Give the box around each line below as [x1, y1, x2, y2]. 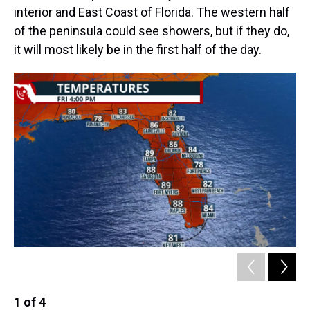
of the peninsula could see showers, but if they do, [14, 24, 289, 39]
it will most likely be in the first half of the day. [14, 42, 262, 57]
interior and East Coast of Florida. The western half [14, 5, 290, 20]
